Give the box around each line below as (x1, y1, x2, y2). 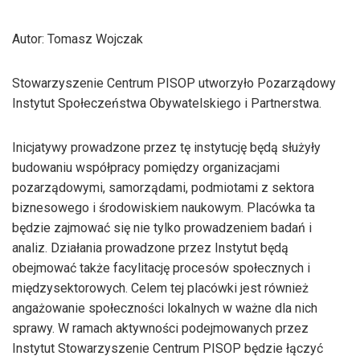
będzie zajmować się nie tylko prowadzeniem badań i (12, 219, 312, 235)
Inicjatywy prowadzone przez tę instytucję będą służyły (12, 139, 321, 155)
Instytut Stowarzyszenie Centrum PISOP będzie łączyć (12, 340, 323, 356)
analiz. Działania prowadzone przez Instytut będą (12, 239, 288, 256)
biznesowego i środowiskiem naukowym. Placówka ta (12, 199, 315, 215)
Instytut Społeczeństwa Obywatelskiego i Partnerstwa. (12, 95, 321, 111)
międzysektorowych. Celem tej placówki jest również (12, 280, 309, 296)
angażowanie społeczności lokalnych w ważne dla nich (12, 300, 317, 316)
